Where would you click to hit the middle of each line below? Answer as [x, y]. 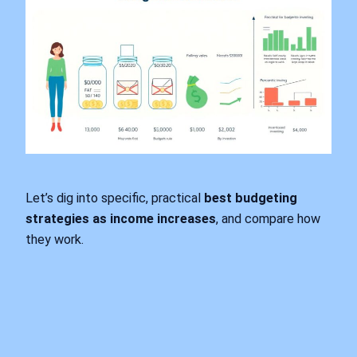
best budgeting [251, 198]
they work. [55, 239]
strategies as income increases [121, 218]
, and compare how [268, 218]
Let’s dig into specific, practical [115, 198]
